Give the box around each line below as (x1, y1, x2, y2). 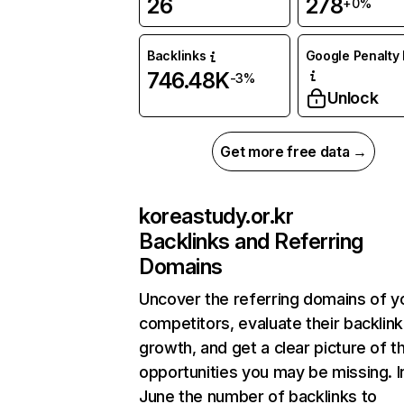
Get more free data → (220, 142, 367, 161)
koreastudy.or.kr (139, 203, 294, 230)
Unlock (326, 88, 379, 108)
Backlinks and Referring (139, 228, 363, 255)
